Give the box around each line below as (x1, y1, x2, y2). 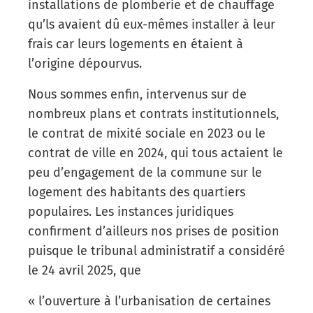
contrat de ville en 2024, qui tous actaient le (28, 145, 283, 161)
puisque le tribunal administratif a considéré (28, 242, 285, 259)
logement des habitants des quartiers (28, 184, 245, 200)
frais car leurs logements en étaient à (28, 36, 243, 52)
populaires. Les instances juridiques (28, 203, 233, 219)
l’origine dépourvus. (28, 55, 142, 71)
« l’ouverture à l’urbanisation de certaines (28, 293, 270, 309)
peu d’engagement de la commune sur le (28, 164, 262, 180)
